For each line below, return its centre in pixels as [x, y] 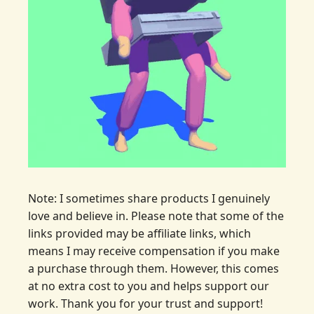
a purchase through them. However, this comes [153, 269]
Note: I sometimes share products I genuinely [149, 199]
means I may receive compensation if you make [154, 251]
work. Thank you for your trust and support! [145, 304]
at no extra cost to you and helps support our [149, 286]
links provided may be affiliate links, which [139, 234]
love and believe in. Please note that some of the [156, 216]
